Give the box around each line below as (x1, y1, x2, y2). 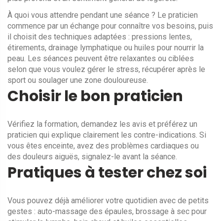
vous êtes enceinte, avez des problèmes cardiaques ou (7, 141, 199, 150)
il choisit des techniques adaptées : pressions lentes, (7, 32, 192, 41)
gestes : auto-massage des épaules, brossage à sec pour (7, 207, 207, 216)
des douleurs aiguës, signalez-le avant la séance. (7, 152, 177, 161)
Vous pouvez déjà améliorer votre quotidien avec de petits (7, 196, 209, 205)
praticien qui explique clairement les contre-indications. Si (7, 130, 206, 140)
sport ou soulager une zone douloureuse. (7, 75, 148, 85)
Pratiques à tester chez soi (7, 162, 207, 183)
